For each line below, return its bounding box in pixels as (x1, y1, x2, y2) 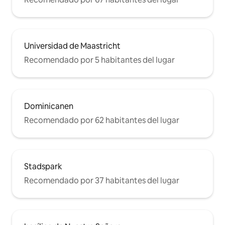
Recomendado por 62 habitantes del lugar (24, 115, 179, 126)
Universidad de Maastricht (24, 41, 121, 51)
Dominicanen (24, 101, 73, 111)
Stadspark (24, 161, 62, 172)
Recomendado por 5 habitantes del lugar (24, 55, 175, 65)
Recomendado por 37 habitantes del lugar (24, 175, 179, 186)
